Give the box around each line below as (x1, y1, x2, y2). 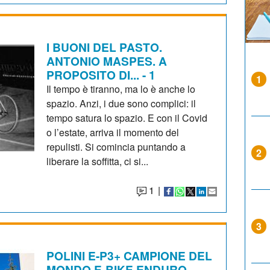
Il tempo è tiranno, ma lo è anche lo (46, 81, 196, 96)
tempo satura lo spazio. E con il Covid (46, 110, 208, 125)
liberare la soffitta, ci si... (46, 154, 149, 168)
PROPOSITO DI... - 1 (46, 66, 156, 83)
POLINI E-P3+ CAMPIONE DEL (46, 246, 213, 264)
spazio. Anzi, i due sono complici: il (46, 96, 196, 110)
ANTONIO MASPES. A (46, 52, 168, 69)
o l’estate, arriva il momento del (46, 125, 180, 139)
